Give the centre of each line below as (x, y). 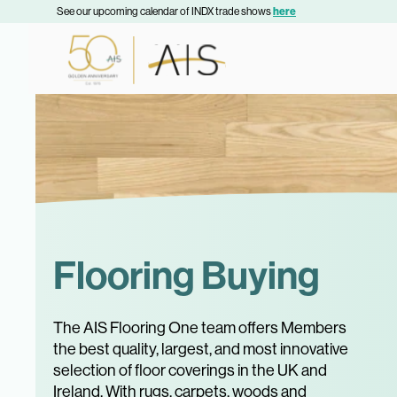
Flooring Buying (187, 276)
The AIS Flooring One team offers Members (200, 328)
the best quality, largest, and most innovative (201, 349)
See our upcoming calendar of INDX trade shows (165, 12)
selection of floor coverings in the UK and (190, 370)
